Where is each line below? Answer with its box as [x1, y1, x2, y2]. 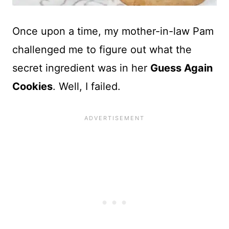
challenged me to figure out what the [12, 43, 192, 56]
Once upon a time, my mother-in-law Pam [12, 25, 214, 37]
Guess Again [150, 62, 213, 74]
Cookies [12, 80, 53, 93]
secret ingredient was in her [12, 62, 150, 74]
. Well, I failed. [53, 80, 121, 93]
